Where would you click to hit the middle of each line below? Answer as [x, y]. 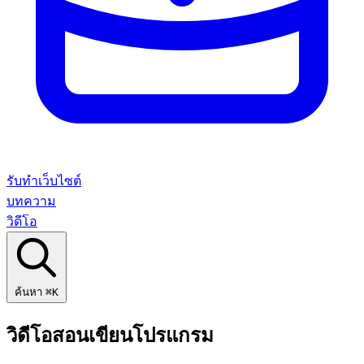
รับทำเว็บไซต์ [44, 181]
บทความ [31, 201]
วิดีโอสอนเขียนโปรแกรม [110, 335]
